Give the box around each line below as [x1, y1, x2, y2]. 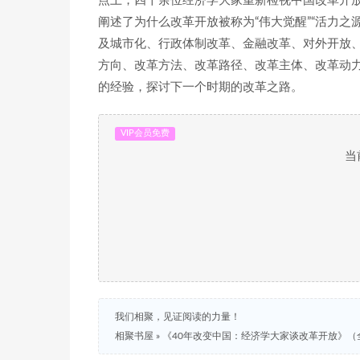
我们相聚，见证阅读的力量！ [115, 312, 240, 321]
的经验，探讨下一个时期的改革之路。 [98, 81, 303, 93]
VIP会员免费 [120, 129, 170, 138]
